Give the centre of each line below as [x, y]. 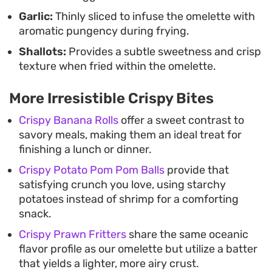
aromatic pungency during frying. [104, 31]
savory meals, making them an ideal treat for [130, 134]
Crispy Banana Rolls [69, 120]
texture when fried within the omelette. [117, 66]
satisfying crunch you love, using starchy [122, 184]
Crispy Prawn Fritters [73, 234]
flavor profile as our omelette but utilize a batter [138, 249]
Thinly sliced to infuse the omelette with [154, 16]
